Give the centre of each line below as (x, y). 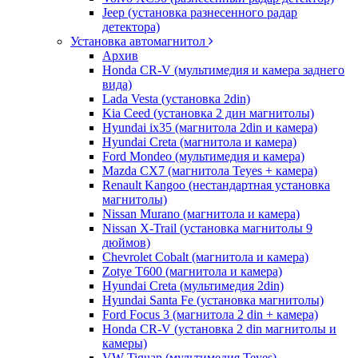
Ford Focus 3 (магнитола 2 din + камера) (210, 314)
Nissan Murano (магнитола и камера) (201, 214)
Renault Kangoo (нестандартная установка (216, 185)
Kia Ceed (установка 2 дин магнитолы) (208, 113)
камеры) (125, 343)
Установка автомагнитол (139, 41)
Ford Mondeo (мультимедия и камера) (203, 156)
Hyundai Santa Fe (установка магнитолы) (213, 300)
